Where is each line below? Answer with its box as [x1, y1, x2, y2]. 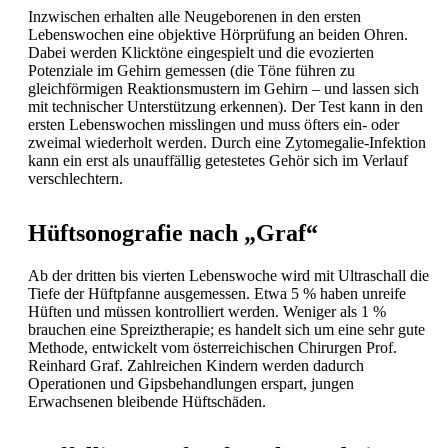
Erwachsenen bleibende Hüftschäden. [28, 393, 266, 410]
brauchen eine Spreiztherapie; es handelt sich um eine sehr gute [28, 321, 425, 338]
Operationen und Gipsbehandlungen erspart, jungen [28, 375, 354, 392]
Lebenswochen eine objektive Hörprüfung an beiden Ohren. [28, 26, 408, 44]
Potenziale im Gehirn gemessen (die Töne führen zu [28, 62, 355, 80]
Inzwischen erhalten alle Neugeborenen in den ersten [28, 8, 361, 26]
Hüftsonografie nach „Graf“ [28, 220, 318, 247]
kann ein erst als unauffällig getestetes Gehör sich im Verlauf [28, 152, 408, 170]
